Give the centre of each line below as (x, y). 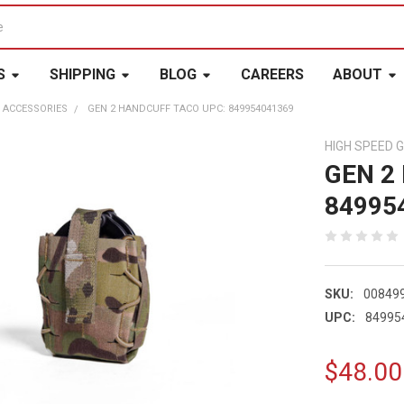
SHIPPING (82, 74)
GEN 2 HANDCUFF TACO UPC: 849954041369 (191, 108)
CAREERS (272, 74)
